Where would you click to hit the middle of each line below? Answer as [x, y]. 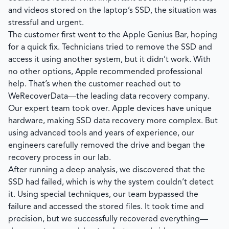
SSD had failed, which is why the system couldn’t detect [111, 182]
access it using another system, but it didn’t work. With [109, 60]
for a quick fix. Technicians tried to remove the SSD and [110, 48]
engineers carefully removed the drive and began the [107, 146]
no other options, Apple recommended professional [105, 72]
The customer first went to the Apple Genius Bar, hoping [113, 35]
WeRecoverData [38, 97]
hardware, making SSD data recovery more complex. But [113, 121]
